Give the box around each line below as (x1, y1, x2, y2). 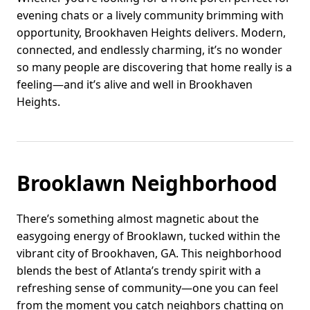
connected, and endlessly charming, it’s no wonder (17, 42, 282, 58)
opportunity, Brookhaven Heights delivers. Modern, (17, 25, 286, 41)
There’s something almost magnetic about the (17, 211, 259, 227)
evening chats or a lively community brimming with (17, 8, 284, 24)
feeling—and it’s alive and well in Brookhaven (17, 77, 253, 93)
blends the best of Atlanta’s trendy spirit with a (17, 263, 261, 279)
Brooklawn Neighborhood (17, 169, 277, 198)
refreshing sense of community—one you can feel (17, 280, 278, 296)
